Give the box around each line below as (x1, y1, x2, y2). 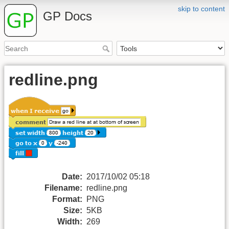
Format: (52, 194, 82, 203)
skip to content (178, 5, 225, 13)
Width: (57, 217, 82, 226)
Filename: (44, 183, 82, 192)
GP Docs (43, 9, 92, 23)
